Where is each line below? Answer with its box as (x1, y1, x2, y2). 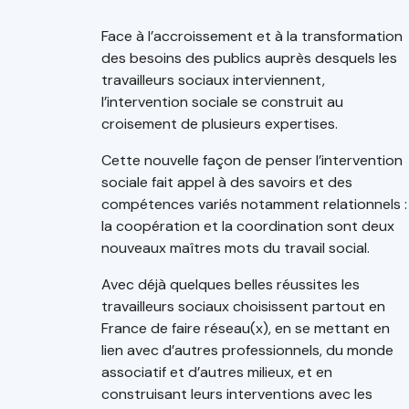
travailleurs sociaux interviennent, (101, 70, 325, 89)
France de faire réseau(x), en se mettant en (101, 319, 390, 338)
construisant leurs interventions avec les (101, 384, 372, 404)
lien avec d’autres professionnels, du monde (101, 341, 393, 360)
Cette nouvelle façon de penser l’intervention (101, 151, 403, 170)
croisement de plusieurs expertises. (101, 114, 338, 133)
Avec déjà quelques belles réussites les (101, 275, 360, 294)
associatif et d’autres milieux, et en (101, 362, 332, 382)
